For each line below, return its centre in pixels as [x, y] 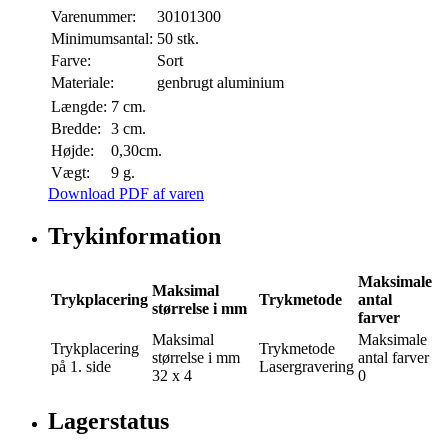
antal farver [393, 357]
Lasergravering [306, 366]
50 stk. [178, 39]
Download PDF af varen [126, 194]
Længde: [79, 107]
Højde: [72, 151]
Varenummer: [93, 17]
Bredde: [76, 129]
